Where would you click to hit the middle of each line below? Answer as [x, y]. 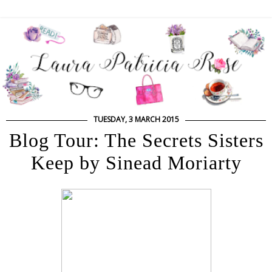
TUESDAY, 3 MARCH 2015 [136, 119]
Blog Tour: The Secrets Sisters [136, 140]
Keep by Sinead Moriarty [136, 162]
